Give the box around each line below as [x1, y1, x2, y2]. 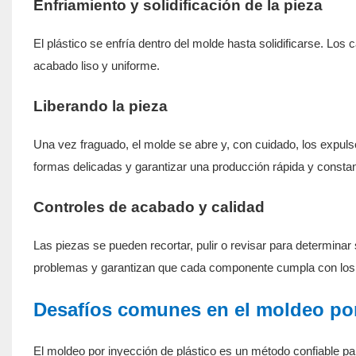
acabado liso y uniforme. [33, 58, 160, 72]
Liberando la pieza [33, 97, 168, 114]
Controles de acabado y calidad [33, 198, 265, 215]
